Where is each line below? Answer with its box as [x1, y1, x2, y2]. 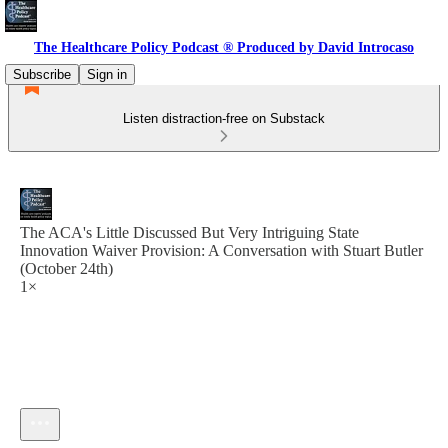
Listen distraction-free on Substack [123, 111, 325, 126]
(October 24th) [20, 260, 113, 277]
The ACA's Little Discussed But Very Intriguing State [20, 224, 359, 241]
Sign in [87, 67, 127, 82]
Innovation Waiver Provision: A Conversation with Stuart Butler [20, 242, 423, 259]
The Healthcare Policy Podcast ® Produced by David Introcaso [34, 40, 414, 55]
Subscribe [13, 67, 71, 82]
